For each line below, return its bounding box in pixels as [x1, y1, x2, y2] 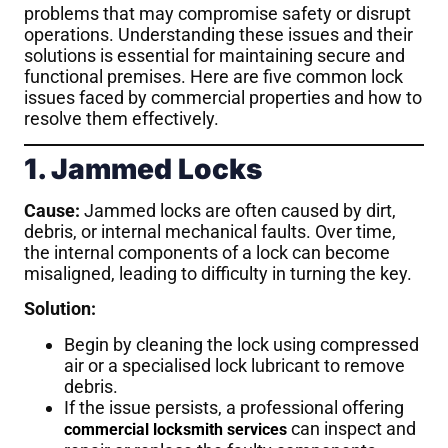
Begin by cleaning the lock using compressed [64, 333, 419, 355]
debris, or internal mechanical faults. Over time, [24, 220, 396, 242]
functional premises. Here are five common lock [24, 66, 403, 88]
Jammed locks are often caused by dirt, [80, 199, 396, 221]
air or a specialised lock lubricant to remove [64, 354, 405, 376]
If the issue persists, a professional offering [64, 396, 404, 418]
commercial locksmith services [64, 419, 287, 439]
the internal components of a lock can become [24, 241, 390, 263]
